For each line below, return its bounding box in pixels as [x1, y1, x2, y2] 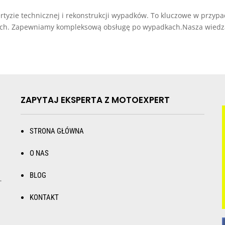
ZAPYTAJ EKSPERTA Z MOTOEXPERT [20, 94, 170, 106]
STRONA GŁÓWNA [29, 127, 84, 136]
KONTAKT [29, 193, 59, 202]
